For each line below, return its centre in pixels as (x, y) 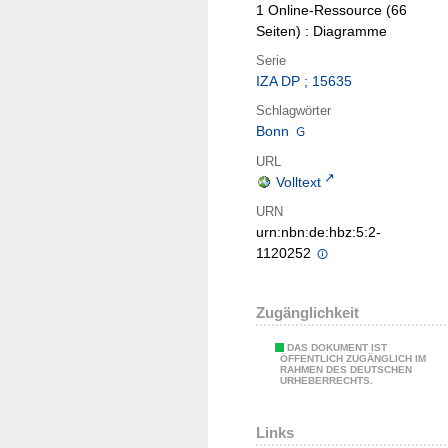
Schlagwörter (293, 110)
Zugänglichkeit (307, 313)
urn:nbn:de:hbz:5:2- (318, 232)
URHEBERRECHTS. (326, 381)
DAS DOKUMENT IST (337, 348)
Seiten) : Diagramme (321, 31)
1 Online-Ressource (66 (331, 10)
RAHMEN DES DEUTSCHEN (346, 370)
